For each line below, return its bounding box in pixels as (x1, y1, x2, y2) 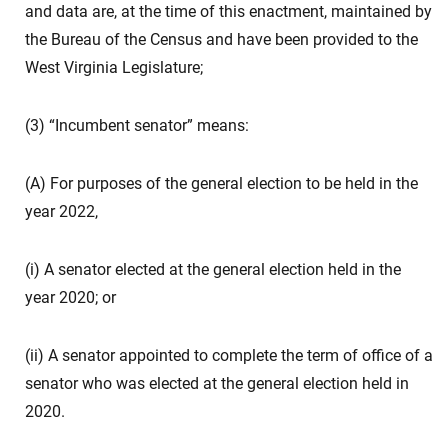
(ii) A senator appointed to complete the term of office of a (25, 346, 433, 365)
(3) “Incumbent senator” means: (25, 116, 249, 135)
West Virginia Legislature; (25, 58, 203, 77)
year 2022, (25, 202, 98, 221)
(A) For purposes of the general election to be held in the (25, 174, 418, 193)
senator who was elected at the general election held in (25, 374, 409, 393)
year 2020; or (25, 288, 116, 307)
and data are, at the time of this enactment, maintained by (25, 2, 432, 21)
